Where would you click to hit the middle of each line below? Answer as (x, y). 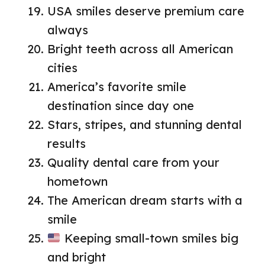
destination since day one (121, 106)
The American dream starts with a (145, 201)
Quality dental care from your (133, 163)
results (67, 144)
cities (62, 68)
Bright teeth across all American (140, 49)
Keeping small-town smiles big (149, 238)
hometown (77, 182)
